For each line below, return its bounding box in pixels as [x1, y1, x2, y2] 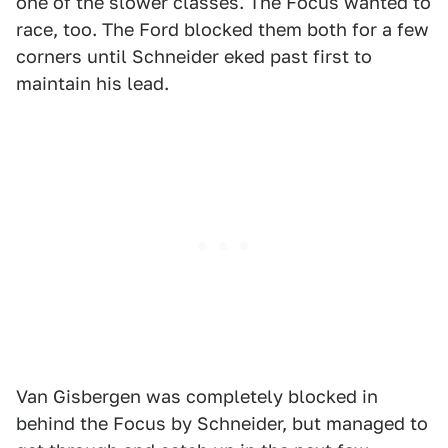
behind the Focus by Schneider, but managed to [16, 413, 428, 434]
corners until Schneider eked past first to [16, 46, 372, 67]
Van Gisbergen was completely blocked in [16, 386, 378, 407]
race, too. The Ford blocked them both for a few [16, 19, 429, 40]
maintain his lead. [16, 73, 169, 94]
